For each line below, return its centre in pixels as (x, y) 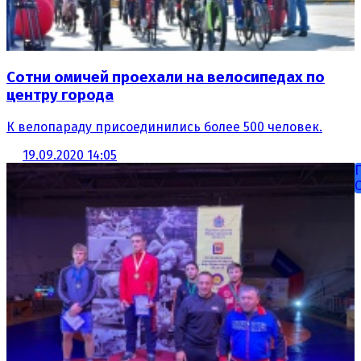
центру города (60, 95)
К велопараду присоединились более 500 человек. (164, 127)
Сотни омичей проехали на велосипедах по (166, 78)
